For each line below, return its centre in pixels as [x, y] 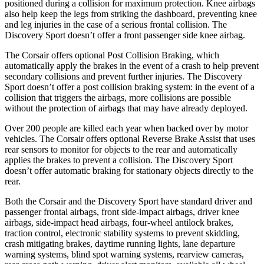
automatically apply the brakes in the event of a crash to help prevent [132, 65]
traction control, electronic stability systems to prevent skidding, [122, 233]
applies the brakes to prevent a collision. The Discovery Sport [119, 160]
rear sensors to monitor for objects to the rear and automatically [121, 149]
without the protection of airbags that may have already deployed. [126, 108]
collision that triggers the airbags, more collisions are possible [118, 97]
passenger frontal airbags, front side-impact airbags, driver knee [122, 212]
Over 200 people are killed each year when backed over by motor [126, 128]
